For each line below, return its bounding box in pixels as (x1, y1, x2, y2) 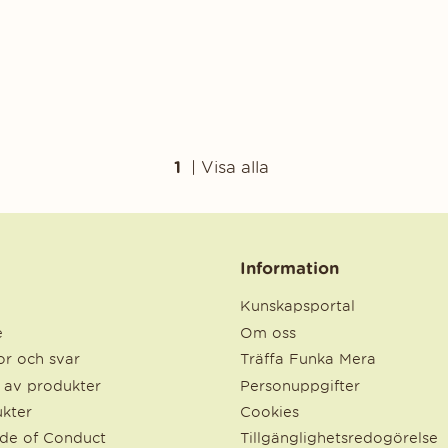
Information (240, 258, 339, 278)
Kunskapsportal (240, 297, 355, 316)
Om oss (240, 323, 296, 342)
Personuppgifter (240, 376, 360, 395)
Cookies (240, 402, 299, 421)
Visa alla (201, 156, 269, 177)
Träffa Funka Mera (240, 350, 376, 369)
